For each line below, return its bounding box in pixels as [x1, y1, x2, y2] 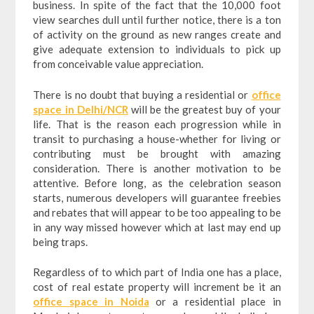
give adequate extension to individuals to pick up [33, 43, 281, 56]
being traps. [33, 235, 88, 248]
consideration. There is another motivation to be [33, 161, 281, 175]
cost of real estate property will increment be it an [33, 280, 281, 294]
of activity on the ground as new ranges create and [33, 28, 281, 41]
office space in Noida [33, 295, 149, 308]
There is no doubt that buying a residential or [33, 88, 252, 101]
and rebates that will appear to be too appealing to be [33, 205, 281, 219]
